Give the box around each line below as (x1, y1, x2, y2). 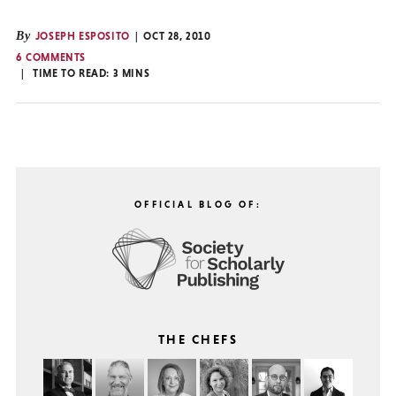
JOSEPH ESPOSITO (34, 30, 130, 43)
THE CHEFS (157, 331, 239, 346)
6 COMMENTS (16, 51, 86, 65)
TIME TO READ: (33, 67, 113, 80)
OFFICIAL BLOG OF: (134, 199, 262, 210)
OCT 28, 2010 (143, 30, 211, 43)
